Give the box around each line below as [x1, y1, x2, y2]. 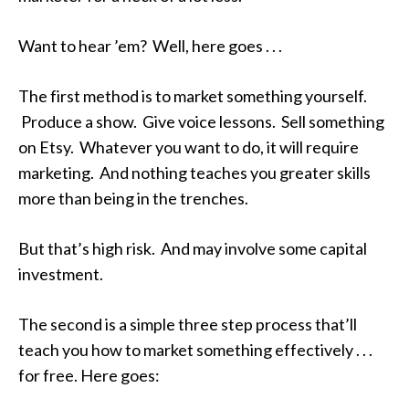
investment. [18, 264, 103, 284]
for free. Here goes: [18, 365, 160, 385]
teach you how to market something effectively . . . [18, 340, 372, 360]
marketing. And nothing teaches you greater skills [18, 163, 371, 183]
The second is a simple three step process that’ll [18, 314, 357, 334]
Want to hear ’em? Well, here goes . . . [18, 36, 282, 56]
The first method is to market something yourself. [18, 86, 367, 106]
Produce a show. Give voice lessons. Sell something [18, 111, 384, 131]
